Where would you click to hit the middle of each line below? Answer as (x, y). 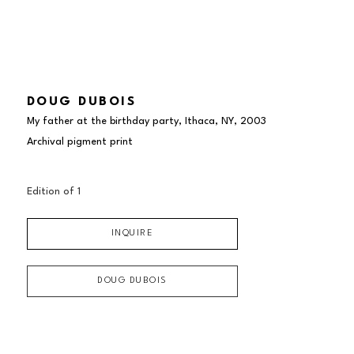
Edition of (52, 192)
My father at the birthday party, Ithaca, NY (130, 122)
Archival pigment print (79, 142)
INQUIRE (132, 234)
